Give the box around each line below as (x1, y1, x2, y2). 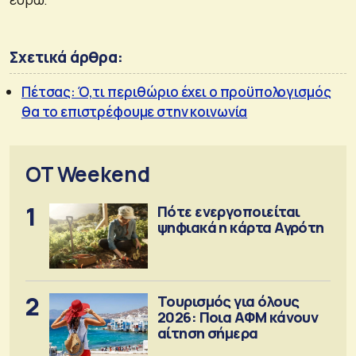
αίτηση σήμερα (157, 323, 258, 342)
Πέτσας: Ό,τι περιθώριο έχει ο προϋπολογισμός (21, 82, 331, 101)
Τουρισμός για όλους (157, 291, 300, 311)
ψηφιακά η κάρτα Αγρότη (157, 217, 324, 237)
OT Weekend (25, 159, 150, 188)
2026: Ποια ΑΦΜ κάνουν (157, 307, 319, 327)
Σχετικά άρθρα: (10, 46, 123, 68)
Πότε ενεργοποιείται (157, 201, 300, 221)
